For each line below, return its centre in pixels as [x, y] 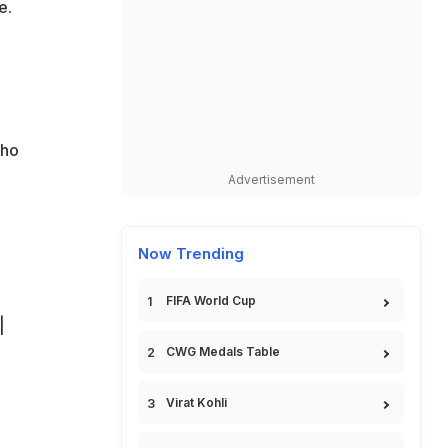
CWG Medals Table [223, 351]
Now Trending [191, 253]
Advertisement [271, 179]
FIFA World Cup [211, 300]
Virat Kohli [196, 402]
